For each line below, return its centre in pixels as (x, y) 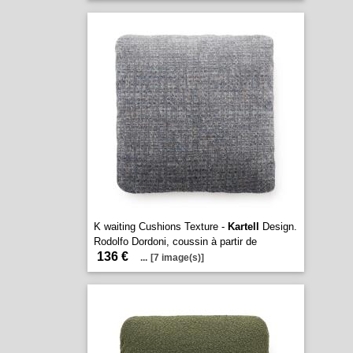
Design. (278, 227)
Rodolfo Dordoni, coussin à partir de (175, 242)
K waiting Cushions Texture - (160, 227)
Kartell (243, 227)
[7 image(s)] (177, 258)
